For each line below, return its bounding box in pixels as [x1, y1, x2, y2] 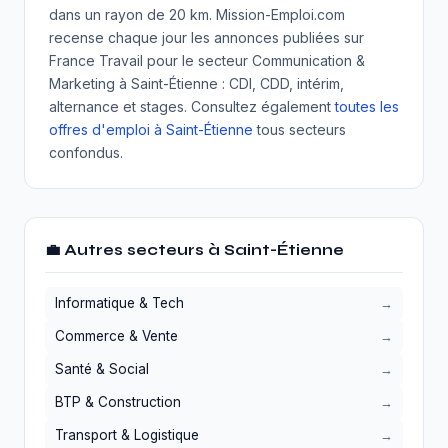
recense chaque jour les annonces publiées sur [49, 29, 364, 46]
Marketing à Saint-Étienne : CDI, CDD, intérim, [49, 75, 344, 92]
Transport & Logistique [55, 427, 199, 443]
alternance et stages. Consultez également [49, 98, 335, 115]
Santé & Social [55, 361, 149, 377]
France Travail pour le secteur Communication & [49, 52, 365, 69]
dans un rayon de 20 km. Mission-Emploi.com [49, 6, 345, 23]
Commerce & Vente [55, 328, 178, 344]
